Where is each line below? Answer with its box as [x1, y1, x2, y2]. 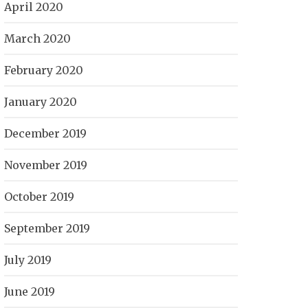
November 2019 [4, 158, 87, 172]
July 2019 [4, 253, 52, 267]
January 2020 [4, 95, 77, 109]
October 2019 [4, 190, 74, 203]
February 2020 [4, 63, 83, 77]
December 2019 [4, 126, 87, 140]
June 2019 [4, 285, 55, 298]
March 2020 [4, 32, 71, 45]
